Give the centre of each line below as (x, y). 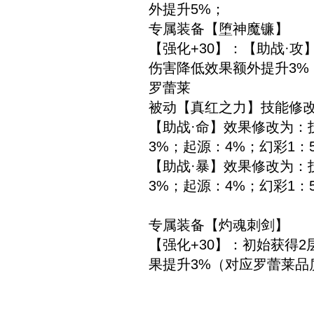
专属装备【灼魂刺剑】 (219, 225)
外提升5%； (187, 9)
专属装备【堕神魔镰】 (219, 29)
